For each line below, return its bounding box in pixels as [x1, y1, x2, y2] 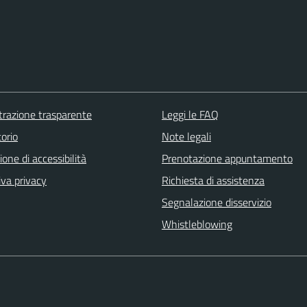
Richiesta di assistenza [161, 172, 265, 189]
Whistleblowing [161, 216, 232, 233]
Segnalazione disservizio [161, 194, 271, 211]
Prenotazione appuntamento [161, 150, 293, 167]
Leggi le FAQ [161, 106, 219, 123]
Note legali [161, 128, 211, 145]
